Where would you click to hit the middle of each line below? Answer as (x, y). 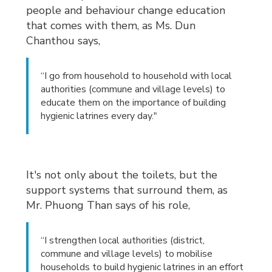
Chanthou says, (63, 41)
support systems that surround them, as (127, 190)
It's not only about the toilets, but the (122, 175)
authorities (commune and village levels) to (133, 90)
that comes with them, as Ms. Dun (111, 26)
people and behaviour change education (126, 11)
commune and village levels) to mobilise (127, 254)
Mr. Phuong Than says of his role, (108, 206)
